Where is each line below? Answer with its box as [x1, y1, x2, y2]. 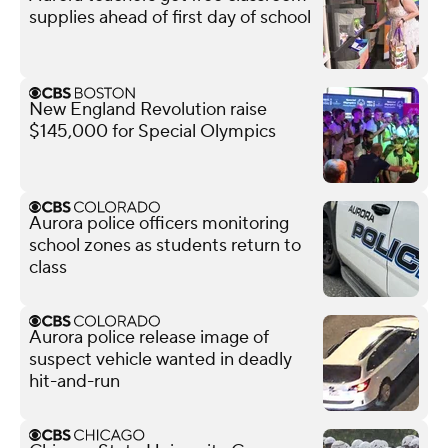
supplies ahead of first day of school [29, 5, 311, 29]
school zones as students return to [29, 233, 301, 257]
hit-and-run [29, 369, 120, 393]
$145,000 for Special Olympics [29, 119, 276, 143]
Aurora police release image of [29, 325, 269, 349]
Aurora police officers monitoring [29, 211, 289, 235]
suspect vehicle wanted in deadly [29, 347, 292, 371]
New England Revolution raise [29, 97, 267, 121]
